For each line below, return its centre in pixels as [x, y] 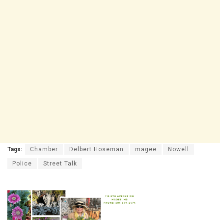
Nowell [179, 150]
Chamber [44, 150]
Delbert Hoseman [96, 150]
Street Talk [60, 164]
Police [22, 164]
